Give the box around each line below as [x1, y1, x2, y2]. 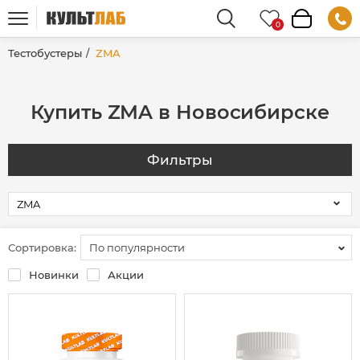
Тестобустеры [8, 47, 82, 59]
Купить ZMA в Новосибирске [31, 100, 329, 125]
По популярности [89, 241, 185, 255]
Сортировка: [8, 240, 76, 254]
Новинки [29, 268, 79, 281]
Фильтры [147, 152, 213, 169]
